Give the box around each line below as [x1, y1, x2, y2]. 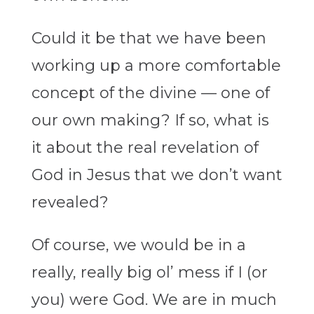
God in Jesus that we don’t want [31, 165, 282, 185]
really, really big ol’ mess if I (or [31, 263, 268, 282]
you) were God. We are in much [31, 290, 277, 310]
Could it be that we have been [31, 29, 266, 48]
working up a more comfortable [31, 56, 281, 76]
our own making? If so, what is [31, 111, 269, 130]
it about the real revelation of [31, 138, 259, 158]
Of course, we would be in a [31, 235, 246, 255]
